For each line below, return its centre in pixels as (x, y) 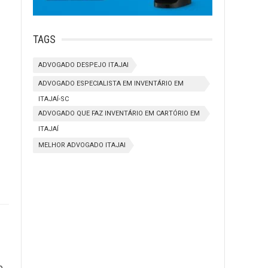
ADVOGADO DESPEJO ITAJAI (83, 65)
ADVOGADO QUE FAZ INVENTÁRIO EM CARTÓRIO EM (119, 113)
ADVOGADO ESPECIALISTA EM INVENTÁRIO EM (111, 83)
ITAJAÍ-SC (54, 99)
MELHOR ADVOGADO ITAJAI (82, 145)
